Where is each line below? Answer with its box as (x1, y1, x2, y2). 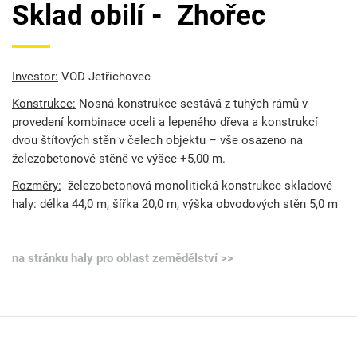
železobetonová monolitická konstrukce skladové (61, 178, 332, 193)
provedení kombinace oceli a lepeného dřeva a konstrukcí (12, 114, 318, 129)
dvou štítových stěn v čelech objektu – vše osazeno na (12, 132, 303, 147)
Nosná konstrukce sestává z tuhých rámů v (76, 96, 308, 111)
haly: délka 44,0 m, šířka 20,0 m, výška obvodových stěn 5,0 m (12, 196, 338, 211)
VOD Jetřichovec (58, 69, 151, 84)
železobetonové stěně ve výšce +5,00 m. (12, 151, 226, 166)
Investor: (12, 69, 58, 84)
